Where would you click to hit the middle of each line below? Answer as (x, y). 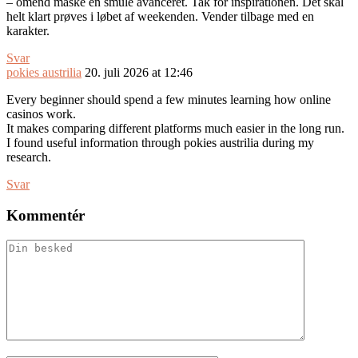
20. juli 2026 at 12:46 (139, 73)
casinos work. (41, 114)
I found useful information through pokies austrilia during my (160, 143)
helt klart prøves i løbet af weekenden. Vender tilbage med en (160, 17)
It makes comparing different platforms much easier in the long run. (175, 129)
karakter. (28, 31)
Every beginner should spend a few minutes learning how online (169, 100)
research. (29, 157)
